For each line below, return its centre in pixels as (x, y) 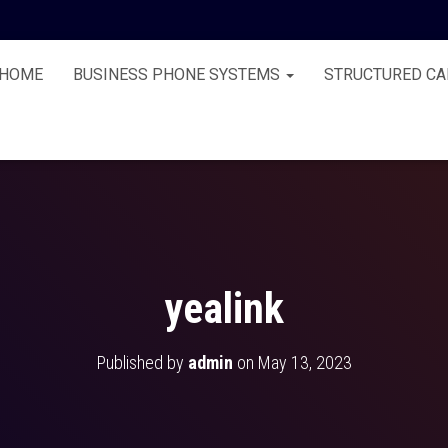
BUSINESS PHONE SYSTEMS (178, 74)
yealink (224, 308)
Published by (142, 362)
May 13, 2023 (304, 362)
